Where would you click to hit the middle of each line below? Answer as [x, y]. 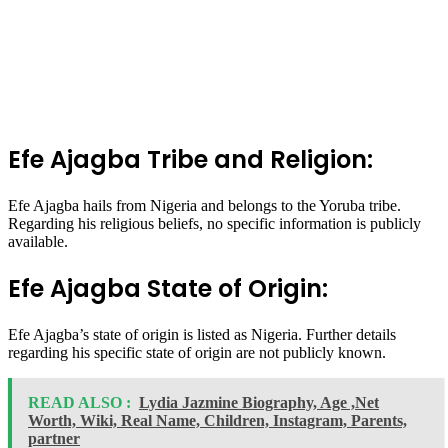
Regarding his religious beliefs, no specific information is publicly [214, 223]
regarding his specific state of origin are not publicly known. [197, 352]
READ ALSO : [79, 402]
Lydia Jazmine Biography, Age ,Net [259, 402]
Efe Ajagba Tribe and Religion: [190, 159]
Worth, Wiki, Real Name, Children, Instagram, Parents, [217, 420]
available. [38, 241]
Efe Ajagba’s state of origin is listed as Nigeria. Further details [202, 334]
